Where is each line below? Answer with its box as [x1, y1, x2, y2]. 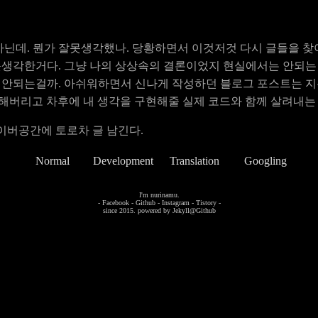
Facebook [102, 199, 129, 207]
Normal [35, 155, 70, 167]
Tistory [195, 199, 216, 207]
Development [92, 155, 153, 167]
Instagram [161, 199, 190, 207]
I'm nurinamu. [138, 191, 180, 199]
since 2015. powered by [102, 207, 172, 214]
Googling [243, 155, 287, 167]
